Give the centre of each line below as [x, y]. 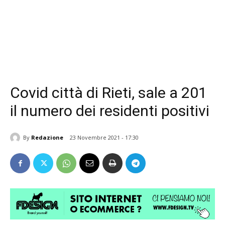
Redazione [47, 137]
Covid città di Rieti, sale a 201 [108, 93]
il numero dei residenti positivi [110, 111]
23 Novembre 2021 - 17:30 [104, 138]
